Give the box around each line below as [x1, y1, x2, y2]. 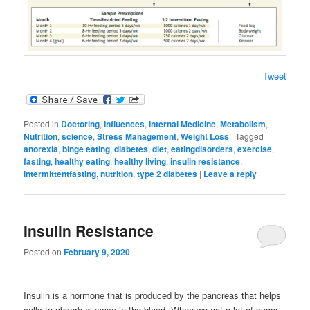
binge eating [62, 142, 111, 155]
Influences [104, 117, 145, 130]
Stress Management [97, 129, 177, 143]
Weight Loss [181, 129, 230, 143]
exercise [237, 142, 273, 155]
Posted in [24, 117, 60, 129]
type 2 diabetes [137, 167, 198, 180]
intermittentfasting [24, 167, 97, 180]
